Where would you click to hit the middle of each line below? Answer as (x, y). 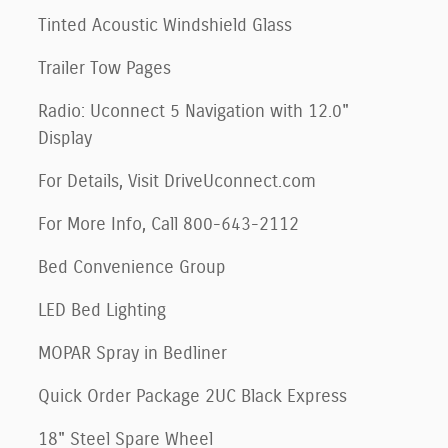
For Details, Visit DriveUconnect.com (177, 181)
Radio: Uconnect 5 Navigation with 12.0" (193, 111)
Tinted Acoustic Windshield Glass (165, 25)
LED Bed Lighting (102, 310)
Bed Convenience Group (132, 267)
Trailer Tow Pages (104, 68)
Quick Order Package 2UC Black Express (192, 396)
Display (65, 138)
